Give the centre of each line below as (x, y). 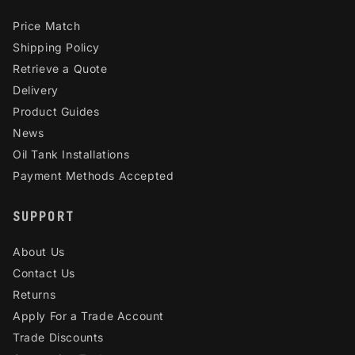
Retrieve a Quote (60, 69)
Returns (34, 295)
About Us (39, 252)
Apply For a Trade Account (88, 316)
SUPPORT (44, 218)
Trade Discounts (58, 338)
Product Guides (56, 112)
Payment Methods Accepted (94, 176)
